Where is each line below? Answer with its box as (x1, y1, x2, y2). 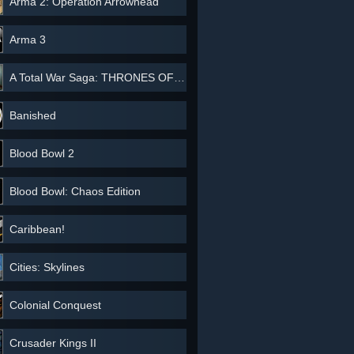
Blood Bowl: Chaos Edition (9, 185, 141, 198)
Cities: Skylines (9, 261, 85, 273)
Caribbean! (9, 223, 65, 235)
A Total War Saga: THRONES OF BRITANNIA (9, 71, 174, 84)
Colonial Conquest (9, 299, 101, 311)
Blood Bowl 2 (9, 147, 74, 160)
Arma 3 (9, 33, 46, 46)
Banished (9, 109, 56, 122)
